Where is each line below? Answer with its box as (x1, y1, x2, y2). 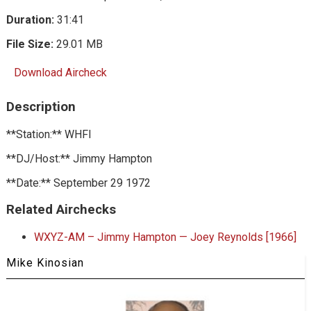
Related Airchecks (6, 202, 116, 218)
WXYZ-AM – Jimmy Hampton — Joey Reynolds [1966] (33, 230, 296, 244)
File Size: (6, 37, 53, 51)
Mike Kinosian (6, 256, 84, 270)
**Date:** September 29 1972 (6, 176, 151, 190)
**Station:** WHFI (6, 127, 92, 141)
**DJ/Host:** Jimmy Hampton (6, 151, 152, 165)
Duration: (6, 12, 54, 26)
